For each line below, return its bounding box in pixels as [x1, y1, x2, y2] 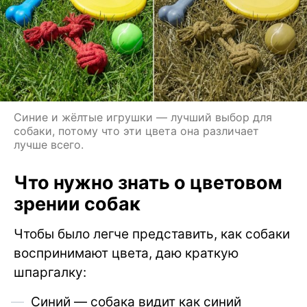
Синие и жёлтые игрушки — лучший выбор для [14, 110, 272, 124]
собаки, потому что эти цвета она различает [14, 123, 259, 138]
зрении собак [14, 192, 140, 215]
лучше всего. [14, 137, 84, 151]
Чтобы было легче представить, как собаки [14, 225, 290, 242]
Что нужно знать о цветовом [14, 171, 282, 194]
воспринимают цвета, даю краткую [14, 245, 238, 261]
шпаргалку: [14, 264, 86, 280]
